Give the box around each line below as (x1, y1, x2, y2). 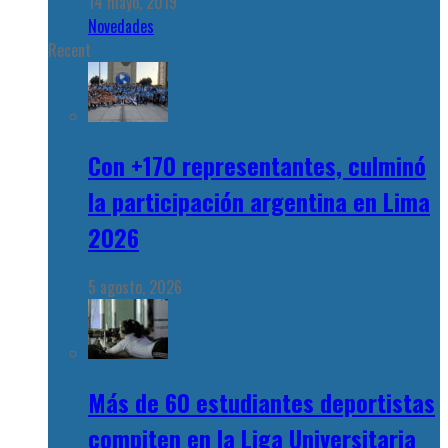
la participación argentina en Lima (88, 182, 430, 219)
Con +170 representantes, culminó (88, 146, 426, 183)
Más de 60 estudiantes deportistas (88, 383, 435, 420)
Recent (48, 38, 91, 63)
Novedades (88, 14, 154, 39)
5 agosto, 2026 (88, 274, 182, 299)
